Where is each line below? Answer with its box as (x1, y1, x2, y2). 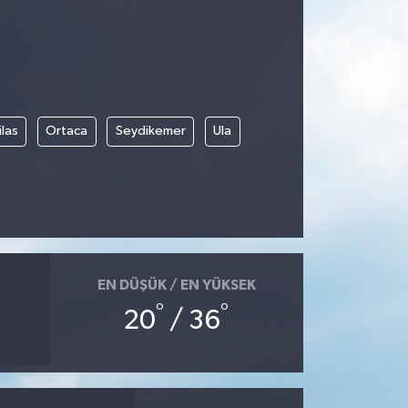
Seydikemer (115, 124, 186, 138)
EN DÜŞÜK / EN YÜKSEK (97, 277, 256, 292)
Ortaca (46, 124, 87, 138)
